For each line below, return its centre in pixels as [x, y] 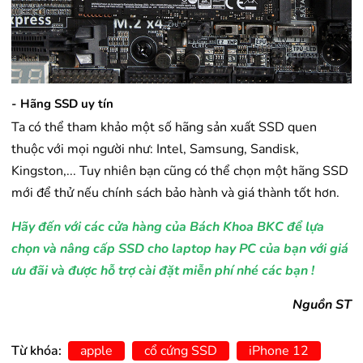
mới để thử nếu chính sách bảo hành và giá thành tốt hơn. [175, 193]
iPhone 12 [279, 351]
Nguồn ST [322, 305]
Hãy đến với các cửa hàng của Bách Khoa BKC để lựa [168, 227]
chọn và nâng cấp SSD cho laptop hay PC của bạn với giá [180, 249]
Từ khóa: [38, 351]
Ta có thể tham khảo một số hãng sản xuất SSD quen [164, 128]
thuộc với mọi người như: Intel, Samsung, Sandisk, [155, 149]
